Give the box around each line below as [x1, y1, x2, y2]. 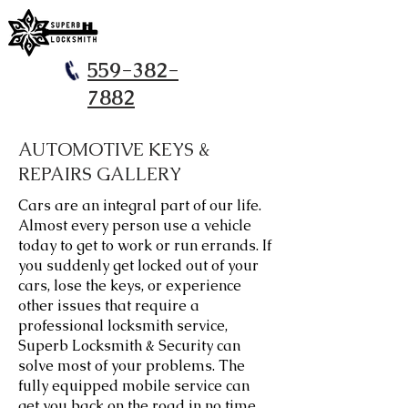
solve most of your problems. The [18, 356, 245, 375]
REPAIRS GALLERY [18, 162, 181, 186]
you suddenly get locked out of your [18, 256, 259, 275]
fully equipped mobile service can [18, 376, 250, 395]
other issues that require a [18, 296, 199, 315]
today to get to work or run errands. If [18, 236, 271, 255]
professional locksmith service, [18, 316, 228, 335]
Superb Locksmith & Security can [18, 336, 240, 355]
